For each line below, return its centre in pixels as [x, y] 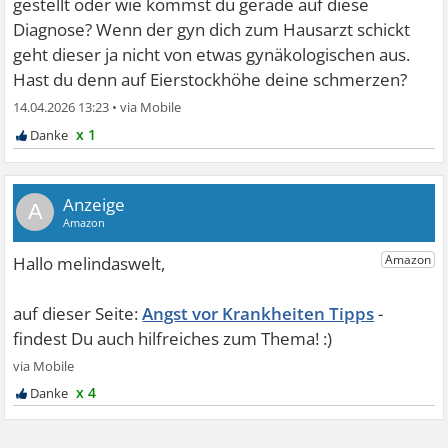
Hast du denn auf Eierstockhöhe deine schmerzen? [210, 79]
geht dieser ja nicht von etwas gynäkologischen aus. [212, 54]
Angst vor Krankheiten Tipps [258, 313]
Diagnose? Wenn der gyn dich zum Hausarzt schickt [212, 29]
